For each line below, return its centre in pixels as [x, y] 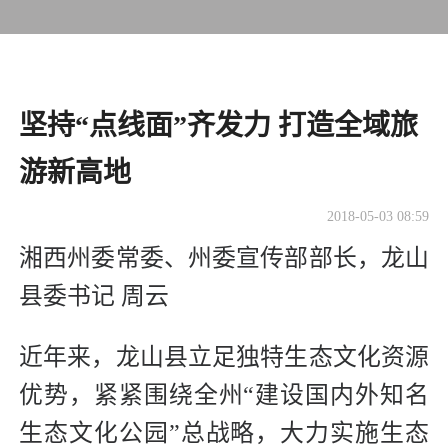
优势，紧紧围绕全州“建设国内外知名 [224, 395]
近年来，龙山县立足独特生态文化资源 [224, 357]
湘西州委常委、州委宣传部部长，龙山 [224, 258]
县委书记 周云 [94, 296]
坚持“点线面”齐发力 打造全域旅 [218, 125]
